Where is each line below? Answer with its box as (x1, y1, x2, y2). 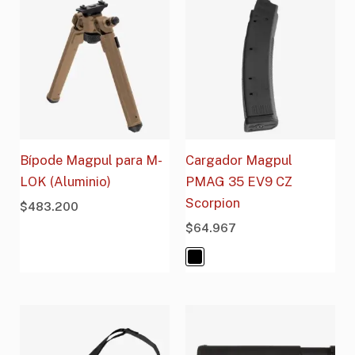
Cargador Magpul (185, 151, 292, 168)
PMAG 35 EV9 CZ (185, 173, 292, 189)
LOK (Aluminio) (20, 173, 112, 189)
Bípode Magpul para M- (20, 151, 163, 168)
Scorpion (185, 194, 240, 211)
